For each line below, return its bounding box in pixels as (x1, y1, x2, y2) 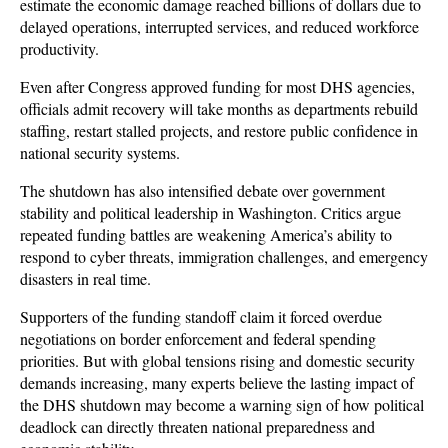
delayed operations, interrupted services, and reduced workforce (20, 16, 419, 37)
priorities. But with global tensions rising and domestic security (20, 350, 415, 371)
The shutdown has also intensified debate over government (20, 180, 385, 201)
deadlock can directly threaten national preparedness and (20, 416, 375, 437)
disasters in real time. (20, 268, 156, 289)
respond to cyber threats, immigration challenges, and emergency (20, 246, 428, 267)
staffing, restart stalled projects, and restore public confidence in (20, 120, 418, 141)
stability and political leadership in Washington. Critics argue (20, 202, 401, 223)
